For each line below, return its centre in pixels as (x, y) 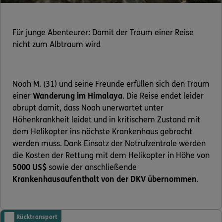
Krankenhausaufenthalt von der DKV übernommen (105, 179)
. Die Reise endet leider (163, 96)
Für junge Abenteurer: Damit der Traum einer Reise (103, 33)
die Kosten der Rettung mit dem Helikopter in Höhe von (111, 156)
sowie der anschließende (92, 167)
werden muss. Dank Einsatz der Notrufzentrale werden (109, 144)
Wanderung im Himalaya (78, 96)
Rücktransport (37, 217)
